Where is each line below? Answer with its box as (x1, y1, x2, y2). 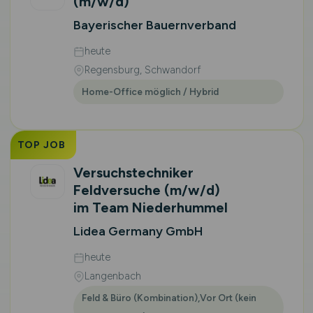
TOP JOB (17, 139, 66, 151)
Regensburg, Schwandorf (84, 64, 201, 76)
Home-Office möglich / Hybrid (81, 86, 219, 97)
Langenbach (84, 270, 141, 282)
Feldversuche (73, 182, 164, 198)
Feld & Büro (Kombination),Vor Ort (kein (81, 292, 256, 303)
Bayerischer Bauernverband (73, 17, 236, 33)
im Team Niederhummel (73, 199, 228, 216)
